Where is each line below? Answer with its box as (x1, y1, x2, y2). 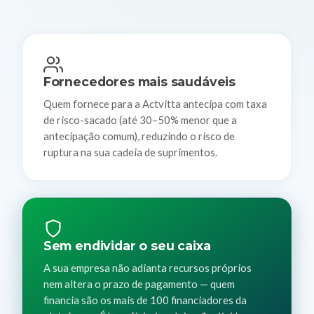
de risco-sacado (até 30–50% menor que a (43, 113, 237, 126)
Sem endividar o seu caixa (43, 238, 211, 254)
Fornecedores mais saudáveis (43, 74, 236, 90)
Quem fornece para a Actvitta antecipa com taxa (43, 97, 267, 110)
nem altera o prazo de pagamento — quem (43, 277, 235, 290)
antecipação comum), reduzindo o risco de (43, 129, 235, 142)
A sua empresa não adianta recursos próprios (43, 261, 252, 274)
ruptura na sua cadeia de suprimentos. (43, 145, 217, 158)
